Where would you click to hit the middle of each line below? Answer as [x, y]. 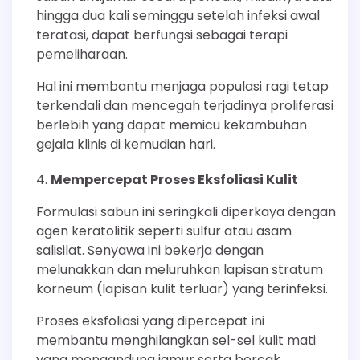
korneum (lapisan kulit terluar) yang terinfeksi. [182, 289]
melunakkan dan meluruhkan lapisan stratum [180, 270]
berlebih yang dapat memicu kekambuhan [172, 125]
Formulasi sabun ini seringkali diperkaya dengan [186, 212]
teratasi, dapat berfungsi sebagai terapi [162, 35]
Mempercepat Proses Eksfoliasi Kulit [174, 180]
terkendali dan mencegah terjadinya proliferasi [185, 106]
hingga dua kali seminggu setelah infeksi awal [178, 16]
